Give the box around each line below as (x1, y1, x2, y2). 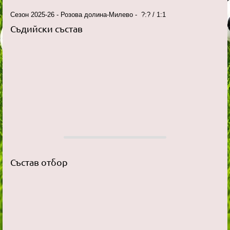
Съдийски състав (10, 23, 83, 34)
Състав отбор (10, 156, 68, 167)
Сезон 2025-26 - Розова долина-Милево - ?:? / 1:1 (10, 11, 166, 19)
